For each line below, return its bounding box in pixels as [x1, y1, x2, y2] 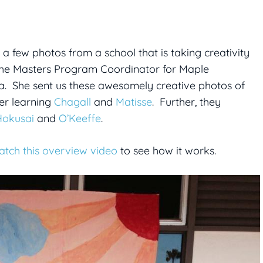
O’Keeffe [59, 112, 101, 126]
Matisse [116, 95, 152, 109]
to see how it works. [117, 144, 216, 158]
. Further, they [152, 95, 221, 109]
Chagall [54, 95, 91, 109]
